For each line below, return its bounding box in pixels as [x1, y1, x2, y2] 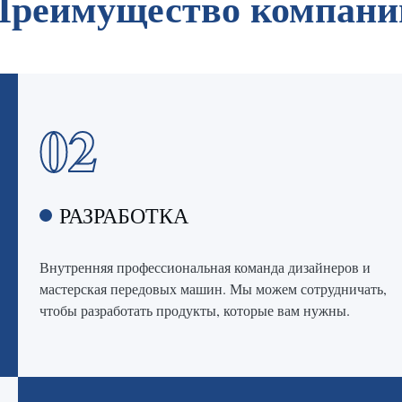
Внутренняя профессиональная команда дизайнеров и [39, 258, 371, 276]
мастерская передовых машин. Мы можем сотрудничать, [39, 279, 387, 298]
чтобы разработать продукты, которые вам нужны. [39, 301, 350, 319]
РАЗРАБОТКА [59, 201, 188, 230]
